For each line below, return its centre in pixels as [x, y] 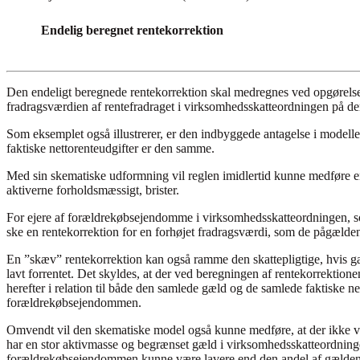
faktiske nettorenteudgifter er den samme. [110, 149]
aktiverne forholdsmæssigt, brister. [93, 190]
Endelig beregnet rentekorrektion [132, 31]
